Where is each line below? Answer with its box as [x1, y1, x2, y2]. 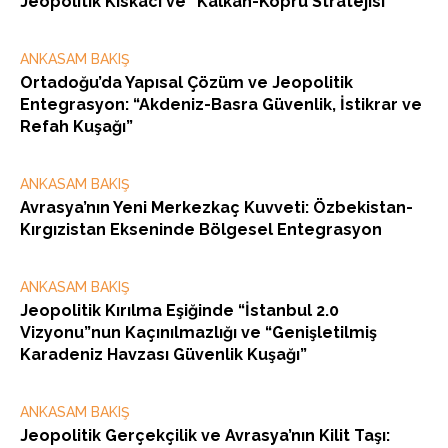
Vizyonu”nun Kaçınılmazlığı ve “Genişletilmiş [20, 323, 377, 343]
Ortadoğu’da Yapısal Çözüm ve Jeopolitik [20, 73, 353, 93]
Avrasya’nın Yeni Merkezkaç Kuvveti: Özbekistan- [20, 198, 413, 218]
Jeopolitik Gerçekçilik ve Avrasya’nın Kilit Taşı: [20, 426, 390, 446]
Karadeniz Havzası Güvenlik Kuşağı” [20, 345, 307, 365]
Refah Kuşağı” [20, 117, 133, 137]
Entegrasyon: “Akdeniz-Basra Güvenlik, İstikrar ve [20, 95, 422, 115]
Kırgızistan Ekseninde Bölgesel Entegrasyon [20, 220, 382, 240]
